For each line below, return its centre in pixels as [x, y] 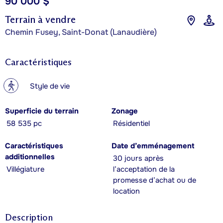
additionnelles [30, 157]
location [126, 192]
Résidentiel [131, 124]
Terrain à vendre [40, 20]
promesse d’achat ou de [155, 181]
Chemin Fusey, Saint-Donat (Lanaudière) [81, 32]
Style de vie [50, 87]
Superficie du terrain [42, 111]
